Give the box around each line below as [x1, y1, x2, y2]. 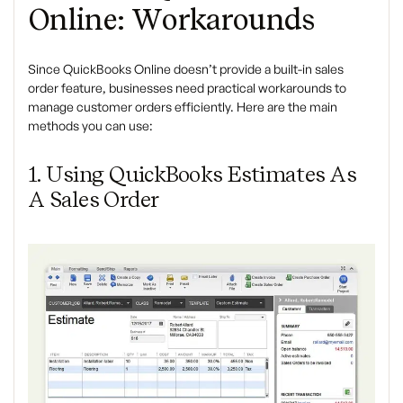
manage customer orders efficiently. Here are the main [28, 99, 337, 115]
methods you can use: [28, 118, 153, 134]
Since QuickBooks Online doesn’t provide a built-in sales [28, 61, 344, 77]
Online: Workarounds [28, 2, 315, 38]
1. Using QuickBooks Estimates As [28, 161, 356, 188]
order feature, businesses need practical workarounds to [28, 80, 346, 96]
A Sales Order [28, 186, 159, 213]
